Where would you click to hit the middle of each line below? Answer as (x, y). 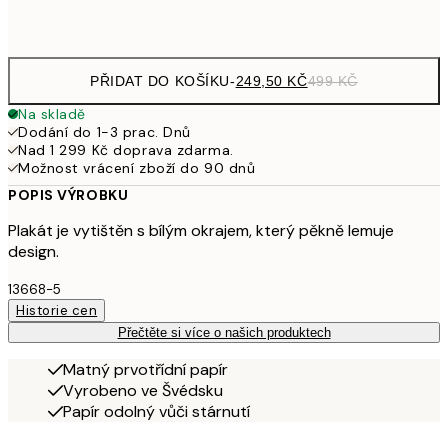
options (51, 34)
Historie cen (57, 310)
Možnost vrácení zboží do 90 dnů (137, 167)
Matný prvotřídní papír (145, 369)
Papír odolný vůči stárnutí (156, 411)
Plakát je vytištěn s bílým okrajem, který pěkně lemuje (201, 230)
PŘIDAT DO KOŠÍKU (160, 80)
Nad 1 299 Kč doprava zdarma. (126, 149)
